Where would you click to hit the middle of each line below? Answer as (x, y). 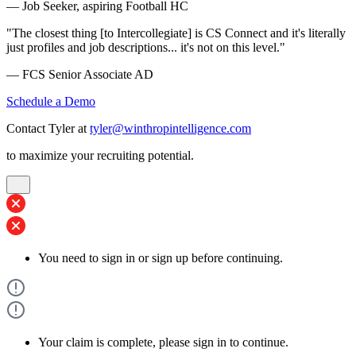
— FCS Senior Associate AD (80, 74)
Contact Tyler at (48, 128)
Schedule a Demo (51, 101)
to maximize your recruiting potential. (100, 155)
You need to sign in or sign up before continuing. (161, 258)
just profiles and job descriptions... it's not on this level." (146, 47)
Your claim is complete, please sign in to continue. (163, 342)
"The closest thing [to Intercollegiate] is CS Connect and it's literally (176, 33)
